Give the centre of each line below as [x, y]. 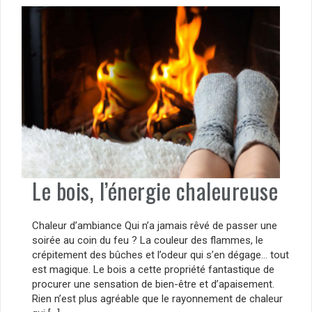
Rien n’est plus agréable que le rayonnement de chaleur [157, 298]
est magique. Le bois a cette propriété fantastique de [153, 269]
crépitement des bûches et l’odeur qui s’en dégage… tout [161, 255]
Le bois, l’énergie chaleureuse [155, 191]
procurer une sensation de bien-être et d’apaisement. [153, 284]
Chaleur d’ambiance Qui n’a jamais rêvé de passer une [155, 225]
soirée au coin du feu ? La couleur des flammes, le [148, 240]
